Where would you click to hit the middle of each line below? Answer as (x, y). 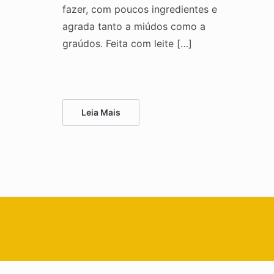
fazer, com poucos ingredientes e (140, 9)
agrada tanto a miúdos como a (134, 26)
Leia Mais (101, 112)
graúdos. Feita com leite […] (127, 43)
